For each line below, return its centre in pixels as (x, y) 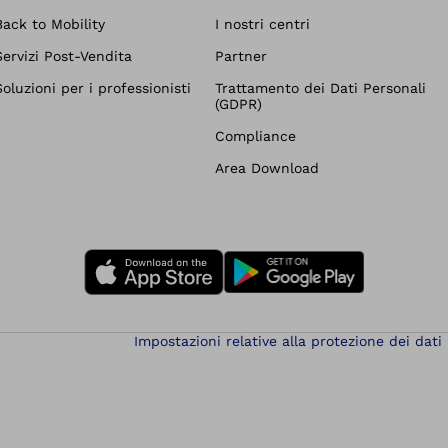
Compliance (255, 136)
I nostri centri (262, 24)
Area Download (267, 168)
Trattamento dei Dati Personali (320, 88)
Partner (241, 56)
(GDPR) (238, 104)
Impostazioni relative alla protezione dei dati (288, 341)
